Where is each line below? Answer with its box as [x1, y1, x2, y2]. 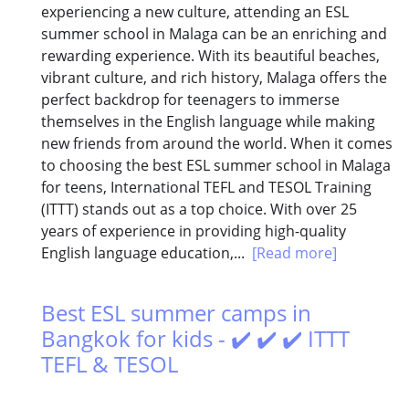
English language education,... [41, 243, 252, 264]
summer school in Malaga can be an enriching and [41, 24, 387, 45]
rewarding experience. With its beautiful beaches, [41, 46, 380, 67]
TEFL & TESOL [41, 349, 178, 380]
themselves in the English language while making [41, 111, 375, 132]
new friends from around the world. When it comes [41, 133, 393, 154]
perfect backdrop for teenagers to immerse [41, 89, 340, 110]
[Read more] [252, 243, 337, 264]
